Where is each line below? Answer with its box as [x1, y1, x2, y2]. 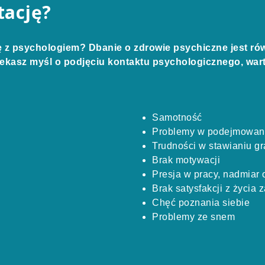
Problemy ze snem [152, 212, 235, 222]
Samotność [152, 112, 202, 122]
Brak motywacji [152, 155, 220, 165]
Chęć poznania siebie [152, 198, 250, 208]
